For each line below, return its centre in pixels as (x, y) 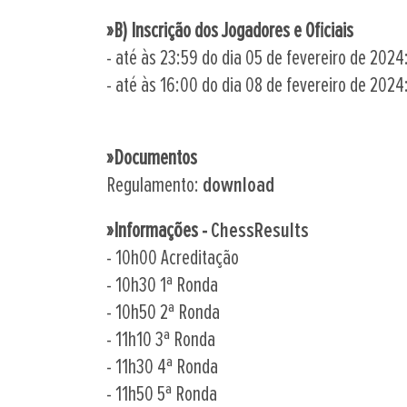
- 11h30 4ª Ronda (162, 367)
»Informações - (159, 231)
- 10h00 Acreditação (173, 258)
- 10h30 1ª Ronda (162, 286)
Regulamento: (154, 186)
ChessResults (260, 231)
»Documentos (152, 159)
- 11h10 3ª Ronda (161, 340)
